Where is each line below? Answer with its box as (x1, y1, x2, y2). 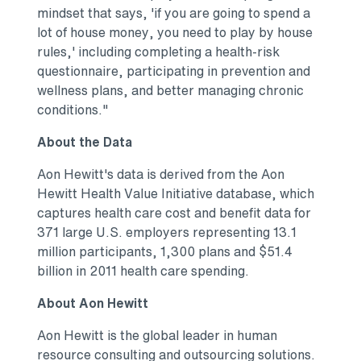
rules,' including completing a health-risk (37, 42, 280, 62)
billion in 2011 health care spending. (37, 261, 249, 281)
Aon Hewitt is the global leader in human (37, 326, 277, 346)
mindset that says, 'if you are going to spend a (37, 3, 310, 23)
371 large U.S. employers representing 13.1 (37, 222, 297, 243)
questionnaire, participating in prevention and (37, 61, 310, 81)
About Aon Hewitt (37, 293, 148, 313)
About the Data (37, 132, 132, 152)
